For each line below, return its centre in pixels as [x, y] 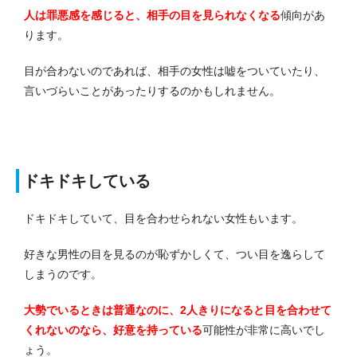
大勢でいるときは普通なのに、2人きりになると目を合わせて [178, 310]
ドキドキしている [87, 180]
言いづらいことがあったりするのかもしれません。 [152, 90]
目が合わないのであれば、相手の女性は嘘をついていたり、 [175, 71]
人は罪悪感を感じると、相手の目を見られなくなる [152, 15]
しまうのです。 [63, 274]
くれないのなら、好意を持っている [113, 330]
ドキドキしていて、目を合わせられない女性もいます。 [163, 218]
